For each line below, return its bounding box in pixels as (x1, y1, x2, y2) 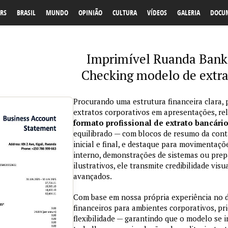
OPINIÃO (78, 8, 102, 17)
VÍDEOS (147, 8, 167, 17)
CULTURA (112, 8, 137, 17)
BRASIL (17, 8, 36, 17)
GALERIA (177, 8, 200, 17)
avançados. (73, 171, 112, 181)
